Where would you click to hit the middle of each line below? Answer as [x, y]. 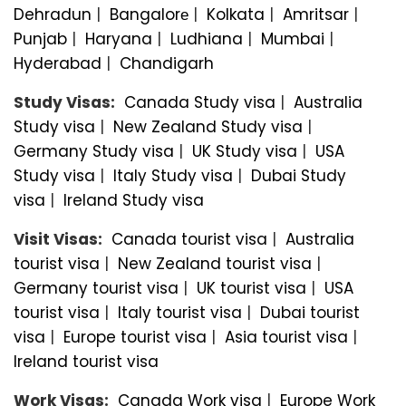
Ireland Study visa [134, 200]
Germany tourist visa [96, 288]
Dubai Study [299, 175]
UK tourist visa [251, 288]
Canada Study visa [200, 102]
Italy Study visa [173, 175]
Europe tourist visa [135, 337]
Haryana [119, 39]
